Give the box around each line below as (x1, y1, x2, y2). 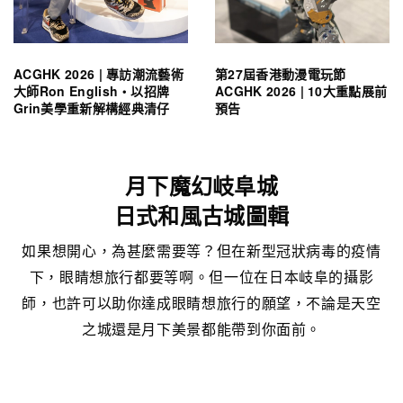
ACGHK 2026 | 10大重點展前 (215, 82, 388, 101)
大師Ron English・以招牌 (13, 82, 170, 101)
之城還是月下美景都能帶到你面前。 (81, 318, 322, 340)
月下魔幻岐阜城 (124, 170, 279, 201)
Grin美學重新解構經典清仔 (13, 99, 170, 118)
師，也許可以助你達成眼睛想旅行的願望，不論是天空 (22, 292, 381, 314)
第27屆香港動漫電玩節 (215, 65, 346, 84)
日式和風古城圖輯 (113, 200, 290, 231)
